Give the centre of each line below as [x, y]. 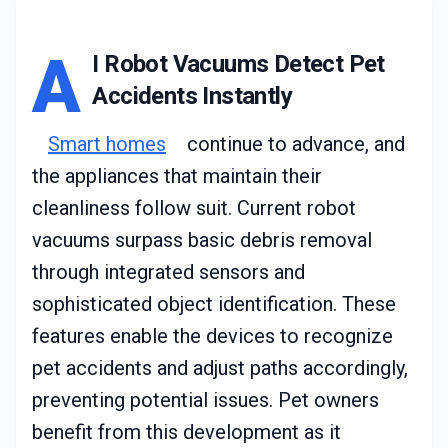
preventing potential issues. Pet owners [205, 400]
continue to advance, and [293, 144]
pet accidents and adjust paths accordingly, [220, 368]
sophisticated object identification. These [214, 304]
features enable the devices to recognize [212, 336]
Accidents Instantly [192, 96]
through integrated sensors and [168, 272]
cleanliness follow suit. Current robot [194, 208]
